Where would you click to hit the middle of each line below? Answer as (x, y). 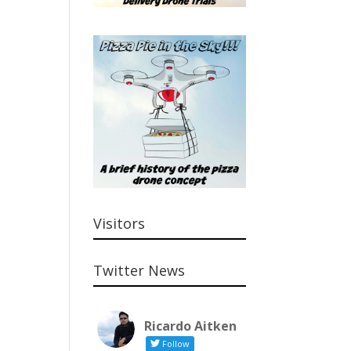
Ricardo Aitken (191, 326)
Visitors (119, 223)
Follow (176, 343)
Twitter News (139, 270)
